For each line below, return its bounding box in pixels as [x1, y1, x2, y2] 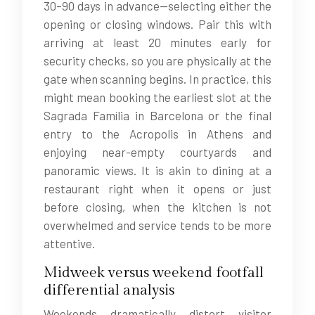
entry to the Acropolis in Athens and [44, 127, 271, 141]
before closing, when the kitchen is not [44, 200, 271, 214]
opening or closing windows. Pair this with [44, 17, 271, 31]
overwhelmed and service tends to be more [44, 218, 271, 232]
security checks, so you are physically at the [44, 53, 271, 67]
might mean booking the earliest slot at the [44, 90, 271, 104]
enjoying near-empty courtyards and [44, 145, 271, 159]
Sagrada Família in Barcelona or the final [44, 108, 271, 122]
